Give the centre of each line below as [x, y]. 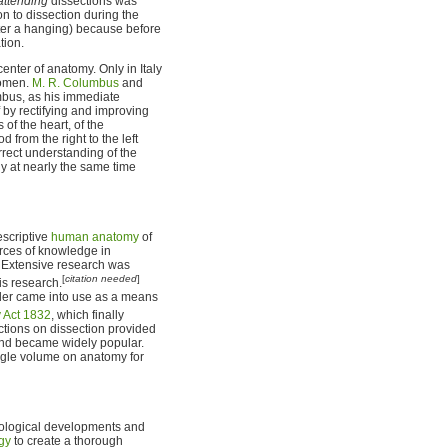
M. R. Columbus [75, 82]
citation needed [101, 278]
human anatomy [95, 236]
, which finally [87, 314]
